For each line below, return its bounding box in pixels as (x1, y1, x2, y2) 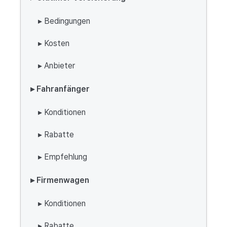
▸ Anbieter (38, 61, 75, 70)
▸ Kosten (38, 39, 69, 48)
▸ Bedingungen (38, 16, 90, 26)
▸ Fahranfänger (30, 84, 90, 94)
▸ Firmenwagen (30, 175, 89, 185)
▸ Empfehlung (38, 152, 87, 162)
